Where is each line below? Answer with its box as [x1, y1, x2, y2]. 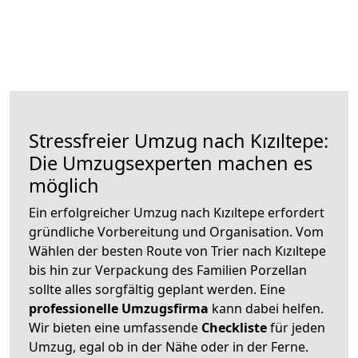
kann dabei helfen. [209, 299, 324, 317]
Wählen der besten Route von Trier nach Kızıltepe [29, 241, 326, 260]
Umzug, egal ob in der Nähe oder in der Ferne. [29, 337, 308, 356]
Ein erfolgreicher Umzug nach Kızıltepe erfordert [29, 203, 324, 221]
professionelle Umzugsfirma [29, 299, 209, 317]
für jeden [267, 318, 325, 336]
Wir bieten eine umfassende [29, 318, 201, 336]
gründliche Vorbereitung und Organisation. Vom [29, 222, 324, 241]
